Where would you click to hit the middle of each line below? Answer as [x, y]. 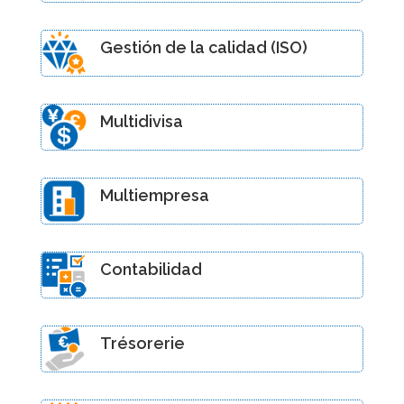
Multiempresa [154, 195]
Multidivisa [141, 121]
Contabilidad [151, 269]
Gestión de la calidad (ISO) [203, 47]
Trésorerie [142, 343]
